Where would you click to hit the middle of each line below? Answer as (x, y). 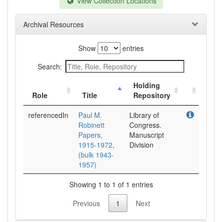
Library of (144, 115)
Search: (50, 66)
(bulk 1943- (96, 155)
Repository (152, 95)
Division (141, 145)
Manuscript (147, 135)
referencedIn (48, 115)
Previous (86, 203)
